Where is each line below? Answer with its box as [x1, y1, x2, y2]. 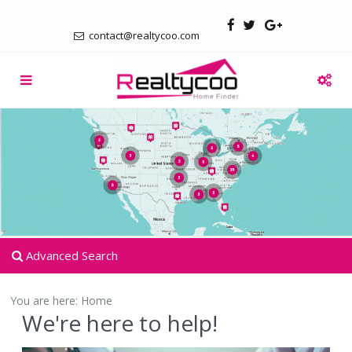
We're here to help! [22, 307, 218, 338]
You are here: [10, 292, 81, 308]
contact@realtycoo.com [86, 28, 200, 42]
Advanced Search [23, 247, 118, 263]
